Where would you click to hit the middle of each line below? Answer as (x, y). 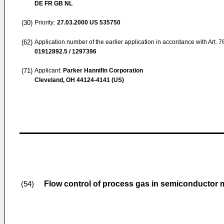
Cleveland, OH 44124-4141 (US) (79, 80)
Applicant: (49, 70)
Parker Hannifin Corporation (103, 70)
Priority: (45, 22)
